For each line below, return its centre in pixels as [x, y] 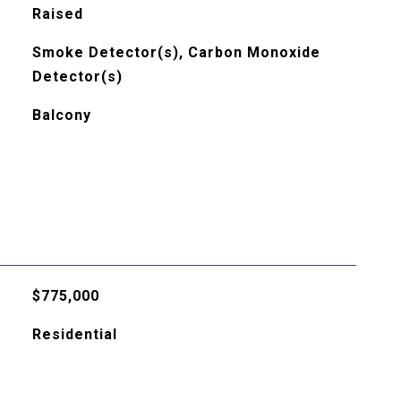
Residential [74, 334]
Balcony [61, 115]
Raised [57, 14]
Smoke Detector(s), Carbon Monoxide [176, 52]
